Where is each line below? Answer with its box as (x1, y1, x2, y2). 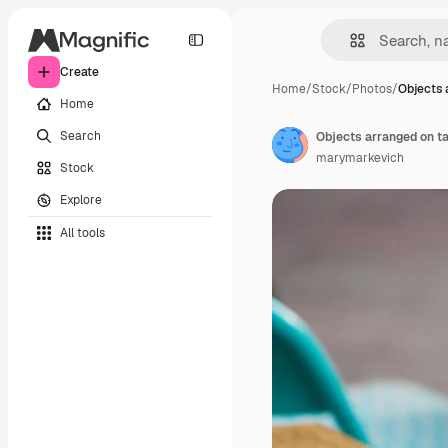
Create (60, 64, 99, 80)
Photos (352, 81, 392, 97)
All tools (60, 224, 105, 241)
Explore (60, 191, 102, 208)
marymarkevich (316, 150, 404, 166)
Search (60, 127, 101, 144)
